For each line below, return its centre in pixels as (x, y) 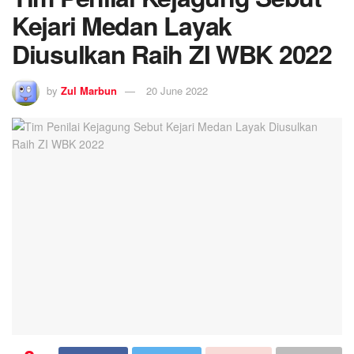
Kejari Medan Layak (122, 26)
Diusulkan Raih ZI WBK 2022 (172, 54)
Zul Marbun (89, 91)
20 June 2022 (177, 91)
